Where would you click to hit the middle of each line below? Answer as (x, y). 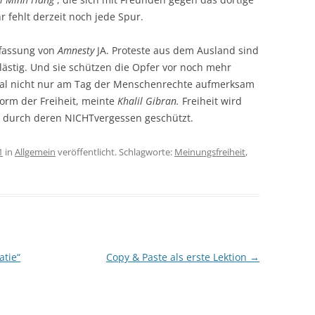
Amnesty (77, 50)
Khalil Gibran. (150, 101)
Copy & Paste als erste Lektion (178, 257)
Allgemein (35, 152)
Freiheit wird (212, 101)
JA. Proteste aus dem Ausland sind (178, 50)
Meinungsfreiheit (210, 152)
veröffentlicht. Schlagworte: (115, 152)
